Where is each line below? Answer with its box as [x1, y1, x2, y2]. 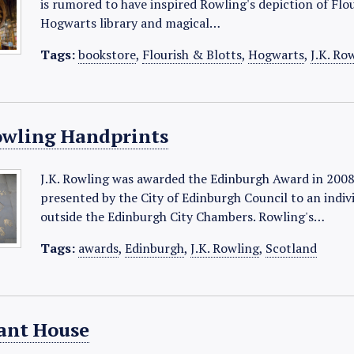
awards [78, 239, 119, 257]
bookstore [78, 46, 137, 63]
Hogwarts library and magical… [40, 14, 221, 32]
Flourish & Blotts [142, 46, 243, 63]
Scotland [265, 239, 318, 257]
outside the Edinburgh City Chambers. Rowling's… [40, 208, 326, 225]
